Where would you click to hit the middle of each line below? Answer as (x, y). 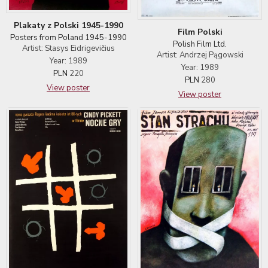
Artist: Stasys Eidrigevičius (68, 48)
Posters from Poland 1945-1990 (68, 37)
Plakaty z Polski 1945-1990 (68, 25)
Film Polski (200, 32)
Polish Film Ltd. (200, 44)
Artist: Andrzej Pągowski (200, 55)
